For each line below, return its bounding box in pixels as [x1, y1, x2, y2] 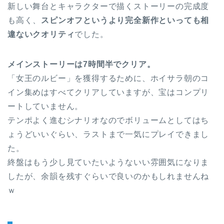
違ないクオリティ [7, 30, 75, 39]
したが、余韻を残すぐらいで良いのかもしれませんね [7, 172, 209, 181]
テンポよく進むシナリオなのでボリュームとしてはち [7, 116, 209, 125]
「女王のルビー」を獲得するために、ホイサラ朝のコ [7, 74, 209, 83]
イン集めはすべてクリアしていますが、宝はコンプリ [7, 88, 209, 97]
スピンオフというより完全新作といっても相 [41, 16, 209, 25]
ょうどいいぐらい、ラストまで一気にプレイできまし [7, 130, 209, 139]
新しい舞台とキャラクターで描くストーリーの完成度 [7, 2, 209, 11]
